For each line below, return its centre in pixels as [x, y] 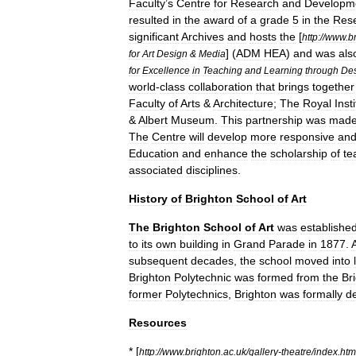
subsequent [158, 261]
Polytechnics [197, 294]
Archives [203, 37]
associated [156, 170]
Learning [283, 70]
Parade [287, 244]
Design [172, 54]
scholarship [299, 153]
